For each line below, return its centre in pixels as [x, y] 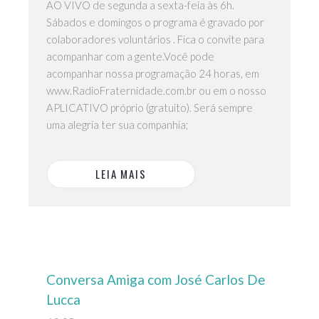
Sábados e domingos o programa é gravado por [155, 22]
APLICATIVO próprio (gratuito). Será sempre [150, 108]
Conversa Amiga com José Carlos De [156, 280]
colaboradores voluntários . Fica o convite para [155, 40]
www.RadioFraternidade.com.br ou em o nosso [156, 91]
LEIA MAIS [121, 174]
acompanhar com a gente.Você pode [130, 57]
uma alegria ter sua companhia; [117, 125]
